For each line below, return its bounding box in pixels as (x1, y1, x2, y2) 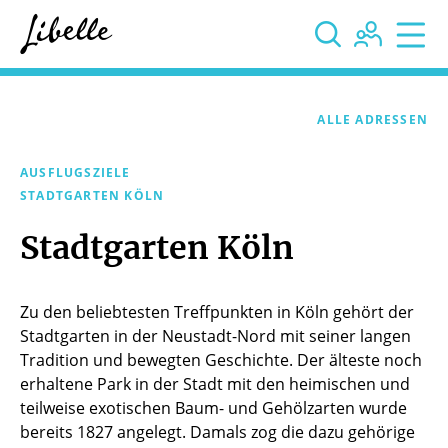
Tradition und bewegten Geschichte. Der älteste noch (20, 353, 422, 369)
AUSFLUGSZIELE (20, 167, 131, 179)
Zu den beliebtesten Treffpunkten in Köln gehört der (20, 305, 414, 321)
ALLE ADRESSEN (317, 114, 428, 126)
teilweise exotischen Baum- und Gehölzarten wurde (20, 401, 407, 417)
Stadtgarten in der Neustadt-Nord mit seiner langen (20, 329, 411, 345)
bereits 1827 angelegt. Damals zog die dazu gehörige (20, 425, 415, 441)
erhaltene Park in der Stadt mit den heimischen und (20, 377, 410, 393)
